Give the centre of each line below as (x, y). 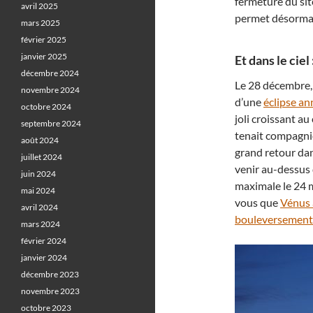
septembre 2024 (51, 123)
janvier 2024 (44, 257)
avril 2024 (39, 207)
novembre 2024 (50, 90)
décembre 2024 (50, 73)
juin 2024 (38, 174)
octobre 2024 (46, 107)
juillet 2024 (42, 157)
